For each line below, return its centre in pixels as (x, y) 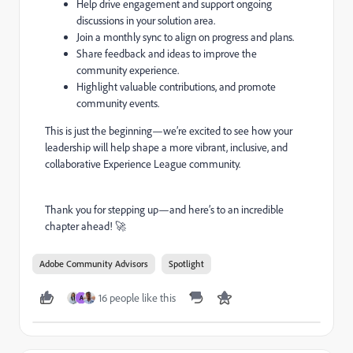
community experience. (128, 70)
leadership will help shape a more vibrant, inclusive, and (166, 147)
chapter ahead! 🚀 (85, 226)
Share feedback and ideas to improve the (167, 53)
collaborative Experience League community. (143, 163)
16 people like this (137, 297)
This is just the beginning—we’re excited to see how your (169, 130)
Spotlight (186, 263)
